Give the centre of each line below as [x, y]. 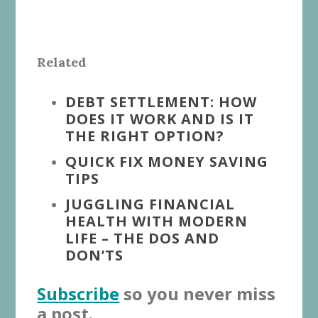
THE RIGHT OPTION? [145, 136]
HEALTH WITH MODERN [157, 221]
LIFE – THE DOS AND [143, 238]
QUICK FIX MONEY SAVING [167, 162]
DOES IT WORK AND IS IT [160, 119]
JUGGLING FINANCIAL [150, 204]
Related [62, 62]
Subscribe [78, 294]
